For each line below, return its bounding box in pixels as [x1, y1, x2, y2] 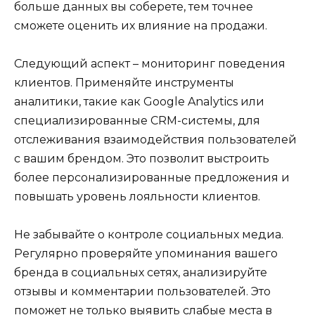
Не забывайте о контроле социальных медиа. [14, 228, 283, 242]
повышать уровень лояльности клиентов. [14, 190, 260, 204]
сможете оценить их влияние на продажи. [14, 18, 267, 32]
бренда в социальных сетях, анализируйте [14, 266, 267, 280]
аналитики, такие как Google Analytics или [14, 95, 264, 109]
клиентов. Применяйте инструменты [14, 76, 234, 90]
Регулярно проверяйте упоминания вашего [14, 247, 278, 261]
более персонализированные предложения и [14, 171, 290, 185]
